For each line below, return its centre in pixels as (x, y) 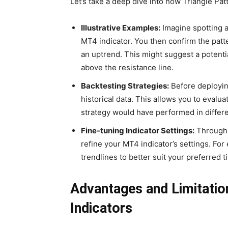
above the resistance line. (127, 68)
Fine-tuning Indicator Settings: (138, 131)
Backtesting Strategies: (125, 86)
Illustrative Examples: (121, 28)
